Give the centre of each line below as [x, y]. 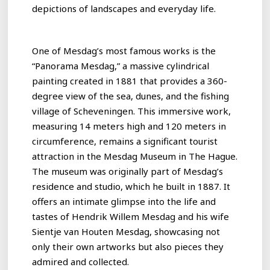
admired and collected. [81, 261]
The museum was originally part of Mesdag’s [128, 171]
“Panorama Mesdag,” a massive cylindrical [121, 65]
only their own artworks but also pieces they [128, 246]
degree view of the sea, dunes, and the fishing [131, 96]
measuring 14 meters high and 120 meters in [129, 126]
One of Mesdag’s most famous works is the [124, 50]
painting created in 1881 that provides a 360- [130, 80]
